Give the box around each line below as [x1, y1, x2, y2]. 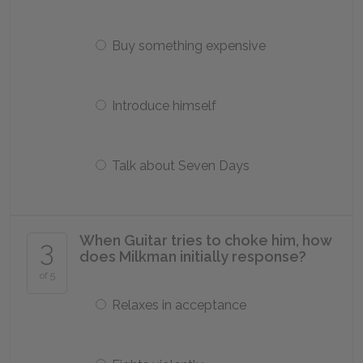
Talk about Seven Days [112, 158, 250, 173]
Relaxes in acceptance [112, 297, 246, 313]
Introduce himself [112, 98, 216, 113]
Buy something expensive [112, 38, 266, 53]
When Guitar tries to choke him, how [79, 232, 331, 249]
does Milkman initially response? [79, 248, 306, 265]
